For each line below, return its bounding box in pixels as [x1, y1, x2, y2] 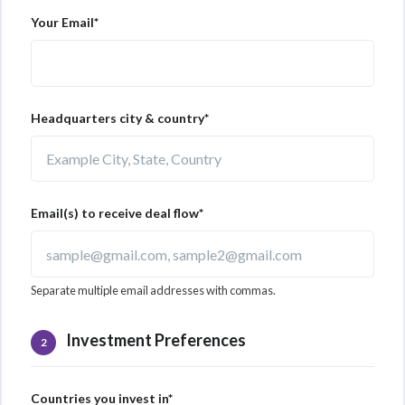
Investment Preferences [63, 329, 246, 350]
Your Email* [31, 14, 99, 31]
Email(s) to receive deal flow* [31, 205, 203, 221]
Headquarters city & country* [31, 109, 209, 126]
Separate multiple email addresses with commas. [31, 282, 276, 297]
